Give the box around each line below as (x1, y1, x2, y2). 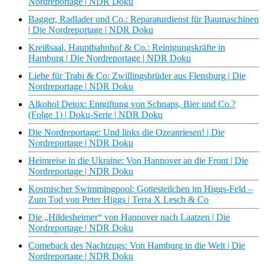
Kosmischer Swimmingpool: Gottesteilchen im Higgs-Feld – (28, 184, 253, 194)
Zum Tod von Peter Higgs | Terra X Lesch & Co (28, 194, 209, 205)
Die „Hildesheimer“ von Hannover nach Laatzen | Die (28, 212, 230, 223)
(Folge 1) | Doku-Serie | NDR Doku (28, 110, 163, 120)
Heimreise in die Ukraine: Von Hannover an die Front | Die (28, 156, 248, 166)
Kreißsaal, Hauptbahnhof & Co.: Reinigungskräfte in (28, 42, 225, 53)
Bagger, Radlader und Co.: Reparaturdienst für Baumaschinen (28, 14, 259, 25)
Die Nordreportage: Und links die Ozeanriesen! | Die (28, 127, 225, 138)
